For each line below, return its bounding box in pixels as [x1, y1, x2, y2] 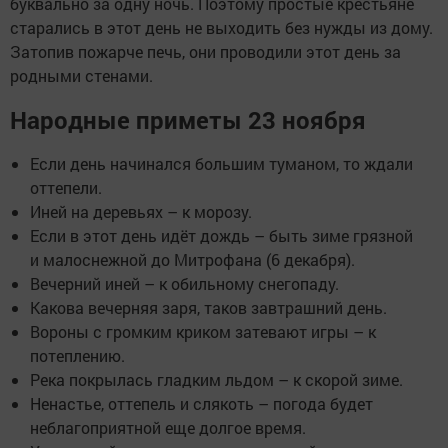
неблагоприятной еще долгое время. [30, 416, 306, 438]
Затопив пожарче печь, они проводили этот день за [10, 40, 401, 62]
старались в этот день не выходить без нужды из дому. [10, 16, 433, 38]
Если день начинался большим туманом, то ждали [30, 152, 413, 174]
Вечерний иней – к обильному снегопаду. [30, 272, 339, 294]
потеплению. [30, 344, 125, 366]
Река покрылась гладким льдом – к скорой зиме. [30, 368, 403, 390]
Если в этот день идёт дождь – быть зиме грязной [30, 224, 413, 246]
